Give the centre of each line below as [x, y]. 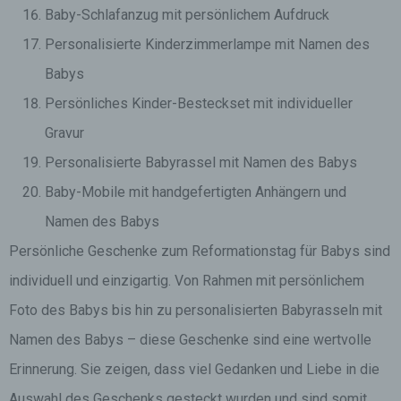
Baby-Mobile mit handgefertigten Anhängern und [196, 192]
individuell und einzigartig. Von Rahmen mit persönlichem [187, 281]
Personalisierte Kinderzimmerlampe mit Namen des [207, 44]
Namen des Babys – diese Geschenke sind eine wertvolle [190, 340]
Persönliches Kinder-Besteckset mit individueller [199, 103]
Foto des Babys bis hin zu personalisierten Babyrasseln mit [196, 310]
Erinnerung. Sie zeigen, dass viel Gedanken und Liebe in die [194, 369]
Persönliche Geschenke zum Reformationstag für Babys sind [200, 251]
